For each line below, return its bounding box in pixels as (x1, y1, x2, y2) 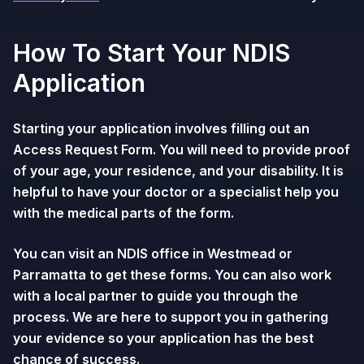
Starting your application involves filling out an (13, 120, 310, 136)
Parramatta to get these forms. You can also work (13, 266, 331, 283)
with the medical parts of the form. (13, 205, 234, 221)
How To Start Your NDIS (13, 38, 290, 67)
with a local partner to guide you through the (13, 288, 298, 304)
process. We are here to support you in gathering (13, 309, 328, 325)
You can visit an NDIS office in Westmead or (13, 245, 292, 262)
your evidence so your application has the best (13, 330, 314, 346)
